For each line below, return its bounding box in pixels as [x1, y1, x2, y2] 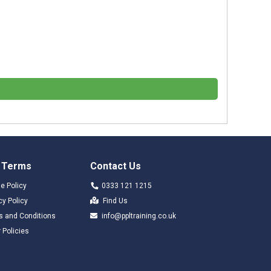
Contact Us [90, 160, 141, 172]
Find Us [102, 197, 128, 205]
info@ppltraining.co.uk [101, 212, 176, 220]
